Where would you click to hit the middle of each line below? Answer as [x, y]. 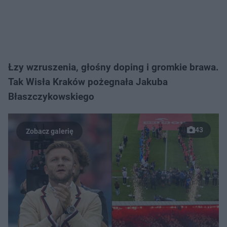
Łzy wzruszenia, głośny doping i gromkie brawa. [113, 67]
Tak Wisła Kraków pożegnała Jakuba [88, 82]
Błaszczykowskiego [51, 96]
